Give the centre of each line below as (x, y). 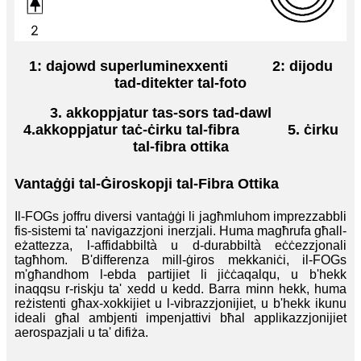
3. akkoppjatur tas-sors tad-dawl (160, 112)
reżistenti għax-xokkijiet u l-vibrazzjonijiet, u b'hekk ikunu (180, 303)
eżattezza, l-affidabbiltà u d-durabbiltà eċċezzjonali (180, 245)
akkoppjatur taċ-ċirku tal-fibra (137, 129)
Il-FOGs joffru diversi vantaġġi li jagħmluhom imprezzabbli (180, 216)
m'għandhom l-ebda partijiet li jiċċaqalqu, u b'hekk (180, 274)
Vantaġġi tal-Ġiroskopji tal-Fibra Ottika (147, 183)
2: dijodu (302, 66)
